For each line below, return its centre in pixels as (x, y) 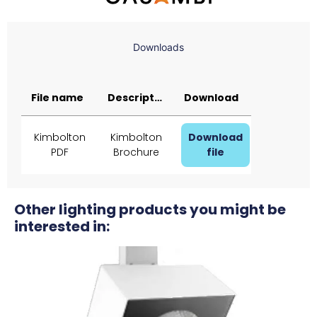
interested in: (62, 227)
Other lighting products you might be (150, 210)
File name (57, 98)
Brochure (136, 152)
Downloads (158, 47)
